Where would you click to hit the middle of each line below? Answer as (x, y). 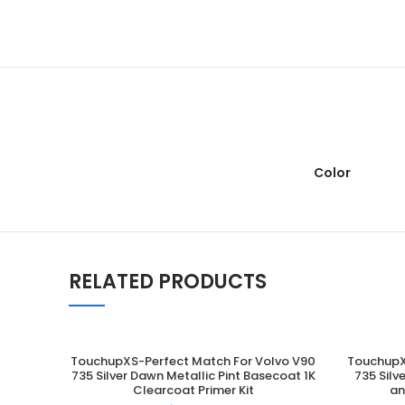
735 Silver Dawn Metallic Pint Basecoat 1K (193, 376)
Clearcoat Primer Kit (193, 390)
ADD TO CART (193, 364)
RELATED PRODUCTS (168, 282)
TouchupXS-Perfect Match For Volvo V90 (193, 361)
